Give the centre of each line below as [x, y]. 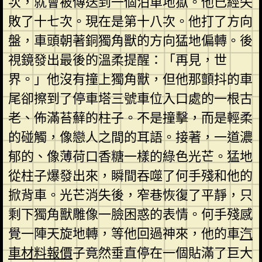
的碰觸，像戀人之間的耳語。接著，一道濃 [130, 137]
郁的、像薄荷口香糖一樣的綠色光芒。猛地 [130, 156]
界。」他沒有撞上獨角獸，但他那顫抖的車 [130, 79]
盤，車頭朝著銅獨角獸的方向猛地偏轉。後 [130, 40]
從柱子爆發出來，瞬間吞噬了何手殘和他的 [130, 175]
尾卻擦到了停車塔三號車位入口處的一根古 [130, 98]
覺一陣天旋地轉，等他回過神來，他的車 [124, 233]
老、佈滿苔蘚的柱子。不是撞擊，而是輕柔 [130, 118]
